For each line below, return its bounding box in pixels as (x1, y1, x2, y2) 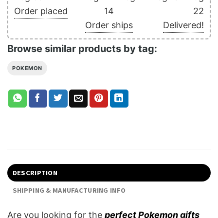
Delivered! (163, 19, 204, 30)
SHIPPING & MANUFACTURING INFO (12, 186, 126, 195)
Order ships (85, 19, 133, 30)
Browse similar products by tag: (7, 42, 157, 54)
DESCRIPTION (12, 168, 57, 178)
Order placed (14, 5, 68, 16)
